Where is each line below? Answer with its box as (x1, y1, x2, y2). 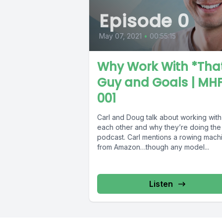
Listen (149, 179, 173, 189)
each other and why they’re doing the (97, 123, 221, 132)
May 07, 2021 (99, 32, 142, 41)
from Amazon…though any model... (97, 143, 209, 152)
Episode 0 (99, 8, 190, 34)
